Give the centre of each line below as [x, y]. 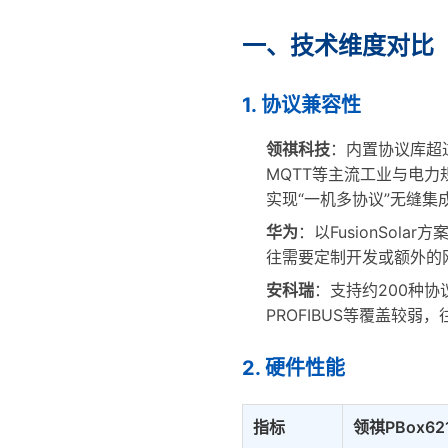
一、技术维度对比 [338, 45]
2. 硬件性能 [293, 368]
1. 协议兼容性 [301, 105]
